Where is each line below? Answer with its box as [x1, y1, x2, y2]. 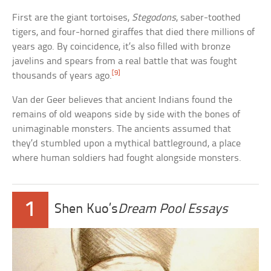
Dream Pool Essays [118, 203, 229, 217]
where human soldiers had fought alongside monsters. [12, 153, 242, 164]
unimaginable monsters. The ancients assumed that [12, 124, 232, 135]
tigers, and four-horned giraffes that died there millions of [12, 27, 255, 38]
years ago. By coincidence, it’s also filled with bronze [12, 42, 231, 53]
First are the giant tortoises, [12, 13, 132, 24]
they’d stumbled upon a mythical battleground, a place [12, 139, 241, 149]
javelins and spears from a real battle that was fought [12, 56, 238, 67]
